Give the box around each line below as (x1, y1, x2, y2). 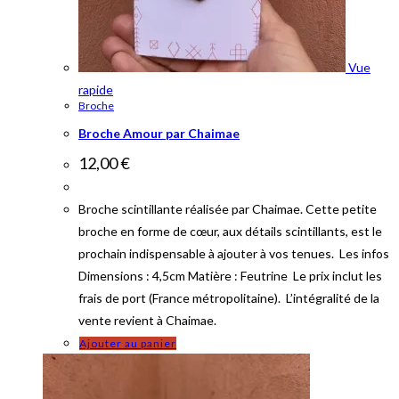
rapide (78, 82, 113, 98)
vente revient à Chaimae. (78, 312, 216, 328)
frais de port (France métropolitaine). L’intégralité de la (78, 289, 379, 305)
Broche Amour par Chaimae (78, 126, 240, 142)
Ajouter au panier (79, 336, 176, 350)
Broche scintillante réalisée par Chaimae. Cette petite (78, 200, 377, 216)
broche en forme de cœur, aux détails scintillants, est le (78, 223, 382, 239)
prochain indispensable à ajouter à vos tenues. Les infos (78, 245, 389, 261)
